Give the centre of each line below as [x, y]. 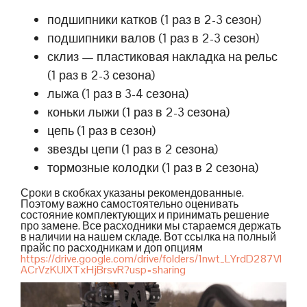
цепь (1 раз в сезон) [102, 131]
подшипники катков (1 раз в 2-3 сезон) [155, 20]
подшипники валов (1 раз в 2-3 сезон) [153, 38]
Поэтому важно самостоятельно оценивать [130, 204]
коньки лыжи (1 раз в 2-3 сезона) [139, 112]
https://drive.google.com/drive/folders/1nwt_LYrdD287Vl [151, 259]
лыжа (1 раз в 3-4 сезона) [118, 94]
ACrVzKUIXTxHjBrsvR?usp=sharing [103, 270]
